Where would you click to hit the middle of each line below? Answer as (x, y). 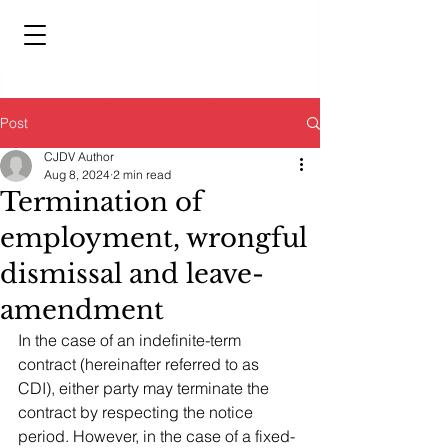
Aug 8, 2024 (77, 174)
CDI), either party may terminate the (145, 388)
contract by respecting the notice (137, 412)
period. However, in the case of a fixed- (156, 436)
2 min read (142, 174)
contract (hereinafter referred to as (140, 364)
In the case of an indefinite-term (131, 340)
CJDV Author (79, 156)
